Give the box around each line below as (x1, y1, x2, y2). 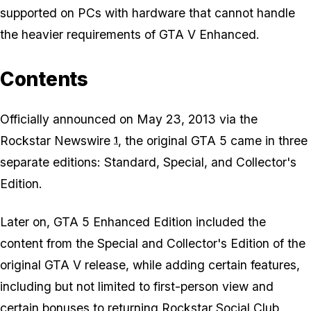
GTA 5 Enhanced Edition (53, 215, 192, 230)
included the (192, 215, 266, 230)
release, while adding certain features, (81, 258, 300, 273)
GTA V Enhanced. (159, 27, 260, 42)
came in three (227, 133, 308, 149)
